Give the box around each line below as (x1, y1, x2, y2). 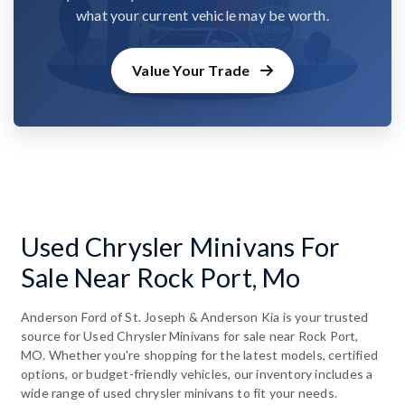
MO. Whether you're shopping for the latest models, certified (21, 346, 379, 363)
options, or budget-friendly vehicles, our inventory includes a (21, 365, 373, 381)
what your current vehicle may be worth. (76, 6, 329, 24)
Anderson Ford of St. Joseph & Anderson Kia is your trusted (21, 308, 369, 325)
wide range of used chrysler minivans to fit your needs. (21, 384, 338, 400)
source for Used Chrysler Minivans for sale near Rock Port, (21, 327, 359, 344)
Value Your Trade (132, 61, 253, 80)
